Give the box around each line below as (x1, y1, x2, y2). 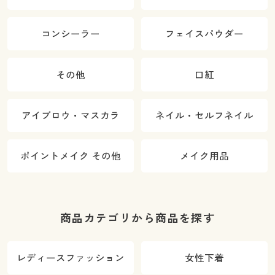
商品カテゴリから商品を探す (60, 211, 215, 225)
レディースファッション (16, 251, 125, 265)
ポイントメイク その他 (20, 149, 121, 163)
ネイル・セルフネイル (155, 108, 254, 122)
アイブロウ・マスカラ (21, 108, 120, 122)
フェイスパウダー (165, 27, 244, 41)
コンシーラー (41, 27, 100, 41)
